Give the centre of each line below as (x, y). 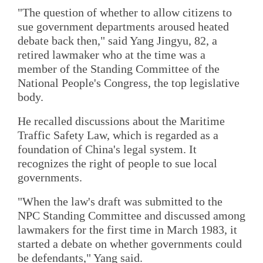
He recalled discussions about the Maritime (121, 121)
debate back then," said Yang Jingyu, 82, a (117, 40)
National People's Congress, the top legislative (129, 82)
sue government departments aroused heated (123, 26)
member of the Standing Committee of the (119, 68)
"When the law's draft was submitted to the (120, 202)
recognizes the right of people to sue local (117, 163)
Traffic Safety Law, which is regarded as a (118, 135)
